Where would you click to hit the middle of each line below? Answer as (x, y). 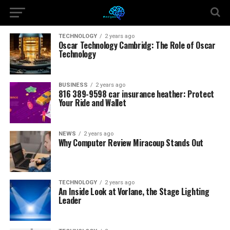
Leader (70, 200)
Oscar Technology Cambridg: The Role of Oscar (137, 45)
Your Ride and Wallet (92, 103)
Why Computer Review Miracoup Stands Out (131, 143)
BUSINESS (73, 85)
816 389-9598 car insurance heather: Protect (136, 94)
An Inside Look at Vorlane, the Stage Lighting (134, 191)
